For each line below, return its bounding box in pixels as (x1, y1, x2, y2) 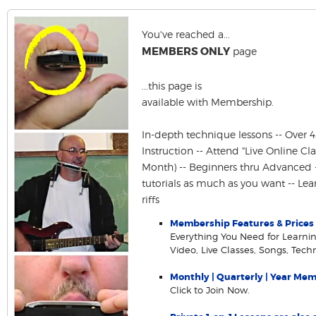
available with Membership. (142, 96, 274, 109)
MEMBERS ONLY (142, 44, 230, 59)
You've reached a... (142, 28, 230, 41)
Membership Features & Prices (170, 217, 314, 230)
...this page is (142, 80, 202, 92)
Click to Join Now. (170, 284, 250, 296)
